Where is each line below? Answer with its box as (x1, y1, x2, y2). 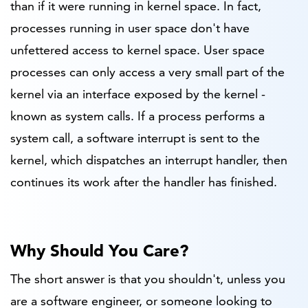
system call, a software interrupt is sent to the (10, 130, 260, 146)
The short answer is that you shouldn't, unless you (10, 270, 285, 287)
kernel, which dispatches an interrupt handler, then (10, 152, 287, 168)
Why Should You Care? (10, 241, 188, 261)
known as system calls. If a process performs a (10, 108, 265, 124)
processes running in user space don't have (10, 20, 250, 36)
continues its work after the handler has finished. (10, 174, 277, 190)
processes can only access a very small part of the (10, 64, 285, 80)
